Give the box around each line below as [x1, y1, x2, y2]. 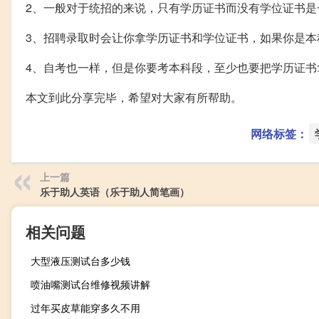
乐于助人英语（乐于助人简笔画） [40, 184, 189, 199]
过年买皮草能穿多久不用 [31, 300, 140, 315]
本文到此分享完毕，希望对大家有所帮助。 [26, 88, 242, 105]
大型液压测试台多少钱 [31, 253, 130, 268]
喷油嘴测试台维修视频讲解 [31, 276, 150, 291]
